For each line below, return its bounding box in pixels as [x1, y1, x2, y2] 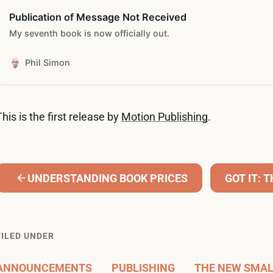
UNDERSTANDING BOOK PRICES [27, 171, 188, 185]
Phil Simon [24, 57, 70, 68]
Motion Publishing [121, 110, 208, 124]
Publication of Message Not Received [9, 11, 186, 24]
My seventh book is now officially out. [9, 27, 169, 38]
